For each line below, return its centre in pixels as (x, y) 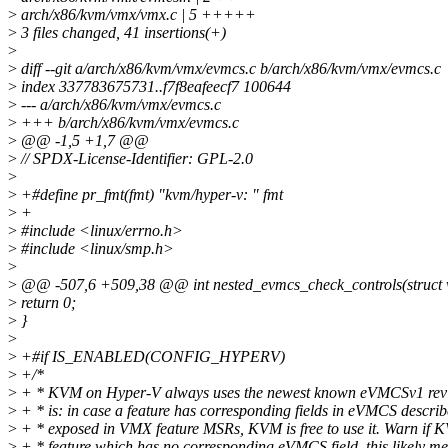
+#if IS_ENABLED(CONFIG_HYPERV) (151, 357)
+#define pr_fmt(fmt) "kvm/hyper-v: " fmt (150, 195)
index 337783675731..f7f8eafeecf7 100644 (154, 87)
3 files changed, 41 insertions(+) (121, 33)
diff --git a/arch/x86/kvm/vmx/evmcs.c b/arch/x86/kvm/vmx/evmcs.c (229, 69)
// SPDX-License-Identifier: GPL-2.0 (135, 159)
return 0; (46, 303)
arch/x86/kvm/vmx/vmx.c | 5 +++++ (136, 15)
